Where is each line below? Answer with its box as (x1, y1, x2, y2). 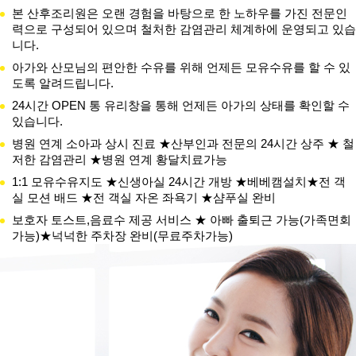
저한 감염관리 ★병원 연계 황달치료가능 (12, 153, 227, 166)
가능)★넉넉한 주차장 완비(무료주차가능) (12, 229, 233, 242)
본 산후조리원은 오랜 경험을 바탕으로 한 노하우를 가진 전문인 (12, 6, 347, 20)
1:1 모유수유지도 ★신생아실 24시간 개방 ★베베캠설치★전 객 (12, 175, 346, 188)
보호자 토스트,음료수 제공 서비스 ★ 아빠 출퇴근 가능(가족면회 (12, 213, 351, 226)
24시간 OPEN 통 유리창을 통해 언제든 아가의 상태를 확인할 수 (12, 99, 350, 112)
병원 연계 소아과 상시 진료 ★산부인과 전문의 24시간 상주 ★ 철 (12, 137, 354, 150)
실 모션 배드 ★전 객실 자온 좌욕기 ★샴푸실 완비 (12, 191, 276, 204)
